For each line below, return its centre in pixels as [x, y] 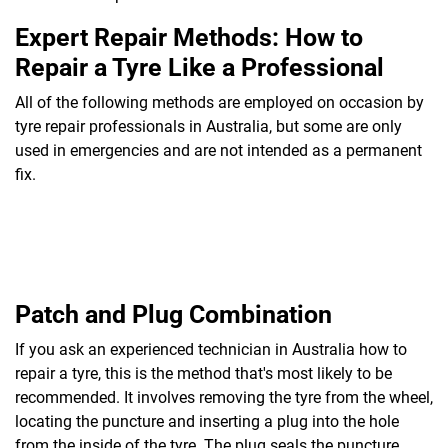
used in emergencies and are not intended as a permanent [218, 150]
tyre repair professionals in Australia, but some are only [208, 126]
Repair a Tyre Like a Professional [199, 67]
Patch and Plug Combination [173, 314]
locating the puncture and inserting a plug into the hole [207, 421]
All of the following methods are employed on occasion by [219, 102]
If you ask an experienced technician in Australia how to [211, 349]
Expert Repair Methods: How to [189, 37]
